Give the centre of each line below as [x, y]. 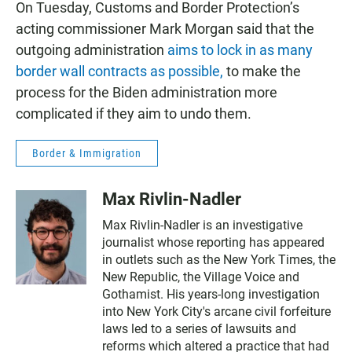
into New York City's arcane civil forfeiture [216, 311]
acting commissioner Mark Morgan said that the [165, 28]
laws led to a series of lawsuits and [199, 328]
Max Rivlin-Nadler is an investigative [202, 225]
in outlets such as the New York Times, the [219, 259]
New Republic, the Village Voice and [201, 277]
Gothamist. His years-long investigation [211, 294]
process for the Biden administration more [147, 92]
